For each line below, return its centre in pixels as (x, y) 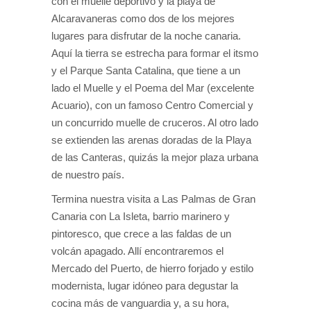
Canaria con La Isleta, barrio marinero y (141, 217)
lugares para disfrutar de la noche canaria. (146, 36)
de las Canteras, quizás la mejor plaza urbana (155, 158)
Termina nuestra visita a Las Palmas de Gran (153, 199)
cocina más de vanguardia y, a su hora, (140, 303)
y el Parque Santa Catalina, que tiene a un (146, 71)
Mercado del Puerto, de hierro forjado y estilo (152, 269)
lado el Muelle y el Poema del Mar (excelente (153, 88)
